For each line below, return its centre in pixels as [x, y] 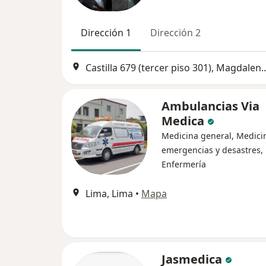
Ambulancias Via [210, 106]
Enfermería [184, 164]
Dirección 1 [106, 33]
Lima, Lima [109, 194]
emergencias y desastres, [212, 150]
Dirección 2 [175, 33]
